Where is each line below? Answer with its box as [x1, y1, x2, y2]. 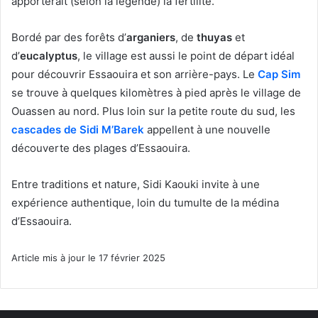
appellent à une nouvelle [144, 122, 270, 136]
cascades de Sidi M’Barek [11, 122, 144, 136]
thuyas [197, 30, 232, 44]
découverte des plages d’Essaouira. [11, 141, 190, 155]
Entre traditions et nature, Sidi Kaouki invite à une [11, 177, 260, 191]
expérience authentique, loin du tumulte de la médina [11, 195, 279, 209]
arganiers [126, 30, 175, 44]
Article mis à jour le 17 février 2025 [11, 251, 165, 263]
